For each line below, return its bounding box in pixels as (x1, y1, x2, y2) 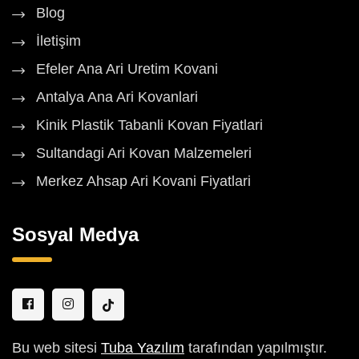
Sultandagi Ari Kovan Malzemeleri (36, 145, 252, 162)
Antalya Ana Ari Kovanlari (36, 89, 198, 106)
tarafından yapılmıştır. (184, 340, 327, 357)
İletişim (36, 33, 81, 50)
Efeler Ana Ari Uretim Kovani (36, 61, 218, 78)
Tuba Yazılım (101, 340, 184, 357)
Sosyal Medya (12, 224, 139, 246)
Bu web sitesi (12, 340, 101, 357)
